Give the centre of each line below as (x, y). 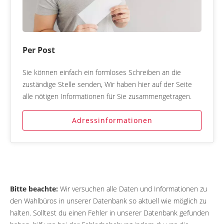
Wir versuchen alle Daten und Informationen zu (132, 189)
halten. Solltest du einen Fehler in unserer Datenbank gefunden (109, 213)
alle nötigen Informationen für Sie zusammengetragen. (107, 96)
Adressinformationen (112, 120)
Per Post (39, 50)
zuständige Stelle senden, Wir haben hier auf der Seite (107, 84)
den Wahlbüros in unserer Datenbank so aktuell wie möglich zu (108, 201)
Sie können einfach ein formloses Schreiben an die (102, 72)
